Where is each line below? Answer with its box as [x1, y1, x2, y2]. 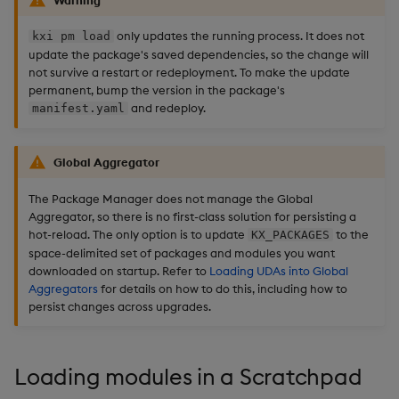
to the [332, 227, 369, 242]
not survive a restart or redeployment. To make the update [28, 65, 350, 80]
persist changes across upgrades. [28, 299, 211, 314]
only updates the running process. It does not [113, 28, 364, 44]
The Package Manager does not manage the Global [28, 191, 313, 207]
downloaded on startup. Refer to [28, 264, 209, 279]
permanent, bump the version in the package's [28, 83, 285, 98]
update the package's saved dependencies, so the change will [28, 47, 369, 62]
